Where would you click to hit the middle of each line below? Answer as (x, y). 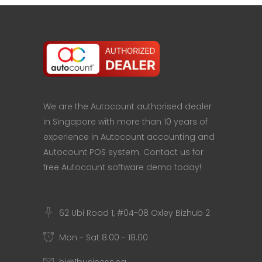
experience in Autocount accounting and (129, 137)
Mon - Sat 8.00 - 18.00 (104, 238)
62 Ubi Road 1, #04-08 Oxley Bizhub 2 (135, 213)
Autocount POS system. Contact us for (123, 152)
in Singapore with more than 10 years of (125, 122)
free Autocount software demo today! (122, 168)
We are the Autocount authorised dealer (127, 107)
